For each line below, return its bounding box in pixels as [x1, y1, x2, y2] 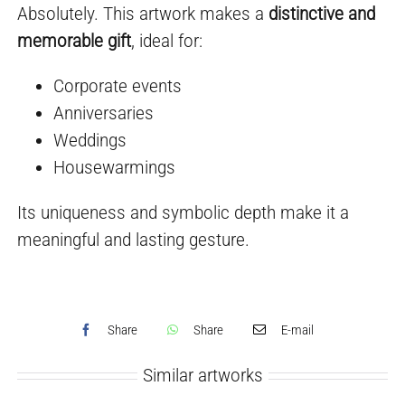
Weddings [53, 129, 127, 152]
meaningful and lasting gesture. [17, 229, 250, 251]
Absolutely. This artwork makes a [17, 3, 269, 25]
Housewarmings [53, 156, 176, 179]
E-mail [281, 322, 315, 337]
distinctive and [268, 3, 376, 25]
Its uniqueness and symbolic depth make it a [17, 202, 350, 224]
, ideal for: [131, 30, 203, 52]
